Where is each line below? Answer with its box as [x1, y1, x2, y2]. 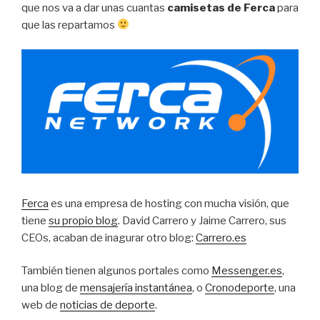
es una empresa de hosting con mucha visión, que [49, 196, 289, 210]
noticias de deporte [60, 299, 155, 312]
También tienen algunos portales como [21, 264, 211, 278]
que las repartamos [21, 18, 117, 31]
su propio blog [49, 214, 118, 227]
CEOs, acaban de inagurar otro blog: [21, 231, 196, 244]
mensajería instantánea [80, 281, 192, 295]
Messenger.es [211, 264, 282, 278]
